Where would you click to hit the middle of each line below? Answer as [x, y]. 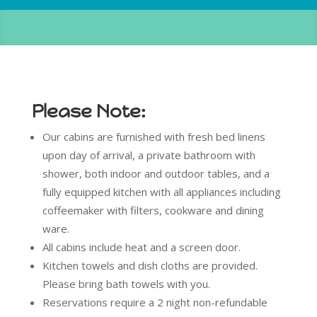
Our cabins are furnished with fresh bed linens [154, 137]
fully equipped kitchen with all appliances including [161, 192]
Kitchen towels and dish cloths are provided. [151, 265]
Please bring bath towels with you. [126, 284]
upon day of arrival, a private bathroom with [149, 155]
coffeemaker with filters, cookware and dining [153, 210]
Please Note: [88, 111]
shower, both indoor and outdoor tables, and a [156, 173]
